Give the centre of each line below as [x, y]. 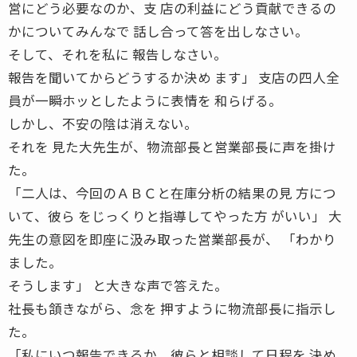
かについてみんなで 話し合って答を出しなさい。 [158, 31]
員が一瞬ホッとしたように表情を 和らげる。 [145, 100]
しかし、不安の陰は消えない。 [103, 123]
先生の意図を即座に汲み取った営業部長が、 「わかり [172, 239]
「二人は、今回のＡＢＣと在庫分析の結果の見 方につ [172, 192]
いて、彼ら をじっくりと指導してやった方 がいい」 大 [175, 216]
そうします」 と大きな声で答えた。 [118, 285]
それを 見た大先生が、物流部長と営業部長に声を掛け [172, 146]
